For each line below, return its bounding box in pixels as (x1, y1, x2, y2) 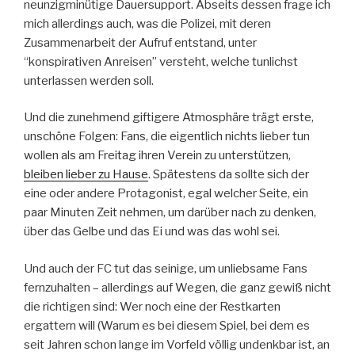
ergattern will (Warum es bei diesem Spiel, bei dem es (24, 318, 310, 333)
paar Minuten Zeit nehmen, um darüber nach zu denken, (24, 205, 316, 219)
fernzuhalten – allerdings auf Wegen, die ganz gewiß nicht (24, 280, 331, 295)
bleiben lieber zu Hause (24, 167, 148, 181)
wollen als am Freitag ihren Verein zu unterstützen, (24, 148, 291, 162)
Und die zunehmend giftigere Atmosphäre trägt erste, (24, 110, 314, 124)
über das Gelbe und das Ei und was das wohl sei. (24, 224, 280, 239)
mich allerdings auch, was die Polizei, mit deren (24, 16, 271, 31)
